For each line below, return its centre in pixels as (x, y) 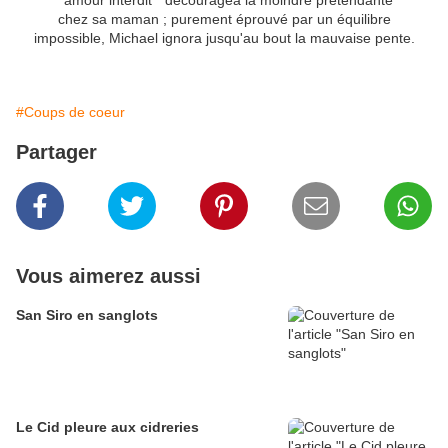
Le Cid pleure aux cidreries (107, 427)
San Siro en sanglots (87, 315)
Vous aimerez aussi (108, 276)
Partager (56, 152)
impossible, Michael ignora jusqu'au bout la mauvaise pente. (224, 38)
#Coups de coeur (70, 112)
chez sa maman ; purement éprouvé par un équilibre (224, 19)
